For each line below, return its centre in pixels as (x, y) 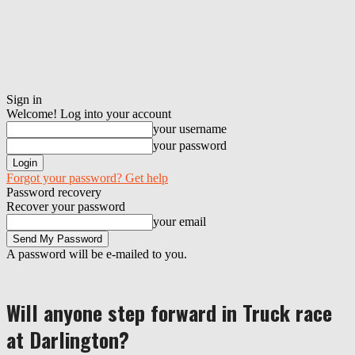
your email (179, 221)
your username (190, 129)
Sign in (24, 99)
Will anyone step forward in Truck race (169, 313)
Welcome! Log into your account (89, 114)
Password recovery (54, 192)
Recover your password (66, 206)
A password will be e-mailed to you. (97, 254)
